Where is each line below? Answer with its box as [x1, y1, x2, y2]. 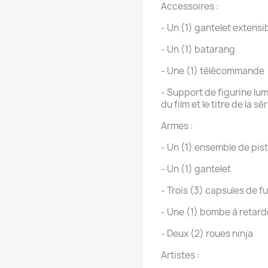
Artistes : [161, 249, 200, 262]
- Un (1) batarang [161, 43, 235, 56]
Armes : [161, 120, 193, 133]
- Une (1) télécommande [161, 65, 264, 78]
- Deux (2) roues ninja [161, 227, 253, 240]
